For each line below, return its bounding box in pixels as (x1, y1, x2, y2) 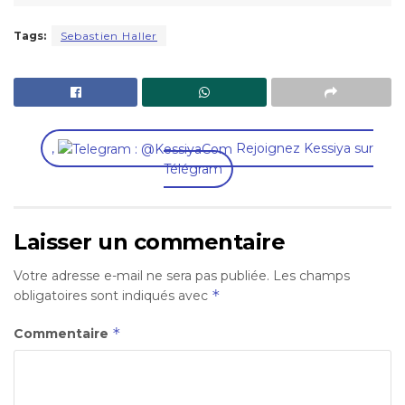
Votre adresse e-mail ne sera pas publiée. (14, 268, 269, 285)
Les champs (273, 268, 350, 285)
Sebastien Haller (61, 29, 157, 43)
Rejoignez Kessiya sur (232, 140, 373, 157)
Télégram (163, 161, 222, 178)
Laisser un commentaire (14, 229, 286, 256)
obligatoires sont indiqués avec (14, 287, 212, 305)
